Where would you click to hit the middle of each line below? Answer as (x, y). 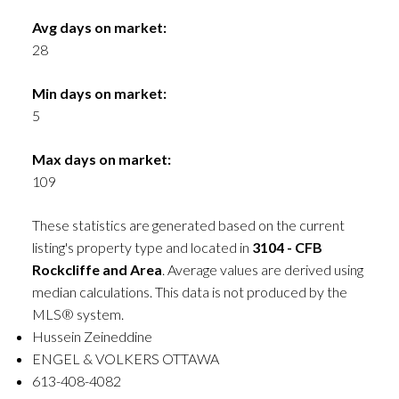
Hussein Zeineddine (92, 336)
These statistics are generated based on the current (188, 224)
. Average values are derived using (262, 269)
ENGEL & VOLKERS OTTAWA (125, 358)
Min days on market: (99, 93)
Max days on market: (101, 159)
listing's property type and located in (142, 247)
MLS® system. (77, 313)
